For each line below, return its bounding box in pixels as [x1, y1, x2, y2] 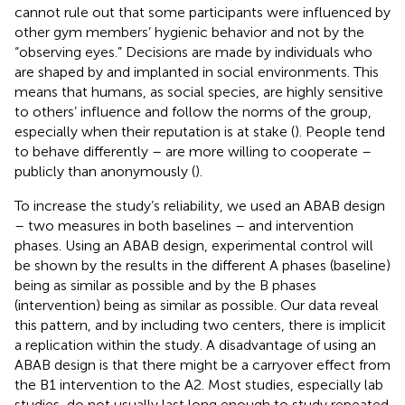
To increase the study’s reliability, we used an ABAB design [14, 196, 385, 214]
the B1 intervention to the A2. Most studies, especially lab [14, 375, 383, 393]
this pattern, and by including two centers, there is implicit [14, 316, 386, 334]
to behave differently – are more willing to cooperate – [14, 142, 372, 160]
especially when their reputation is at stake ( [14, 122, 295, 140]
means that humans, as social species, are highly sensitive [14, 82, 383, 100]
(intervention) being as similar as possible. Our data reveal [14, 296, 379, 314]
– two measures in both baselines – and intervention [14, 216, 353, 234]
